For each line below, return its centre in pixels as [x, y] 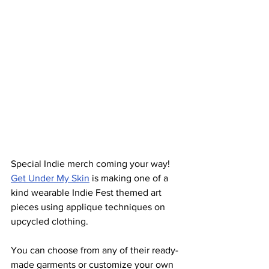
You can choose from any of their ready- [95, 250]
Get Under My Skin [50, 178]
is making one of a [130, 178]
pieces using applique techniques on [89, 207]
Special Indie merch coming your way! [93, 164]
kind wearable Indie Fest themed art [87, 193]
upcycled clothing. [50, 222]
